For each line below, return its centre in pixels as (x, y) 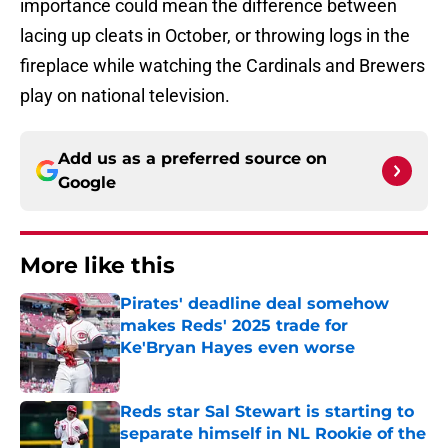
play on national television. (125, 96)
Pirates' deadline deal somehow (254, 304)
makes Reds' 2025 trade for (234, 326)
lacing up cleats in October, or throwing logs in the (215, 36)
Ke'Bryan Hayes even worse (237, 348)
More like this (97, 266)
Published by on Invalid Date (206, 367)
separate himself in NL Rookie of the (273, 434)
